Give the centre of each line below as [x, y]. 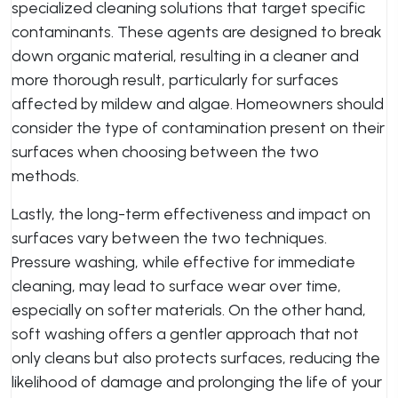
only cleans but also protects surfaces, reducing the [196, 358]
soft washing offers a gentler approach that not [185, 334]
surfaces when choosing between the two [165, 152]
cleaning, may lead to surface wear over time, [176, 286]
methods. [45, 176]
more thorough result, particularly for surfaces [175, 80]
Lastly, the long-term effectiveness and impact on [191, 214]
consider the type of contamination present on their [198, 128]
